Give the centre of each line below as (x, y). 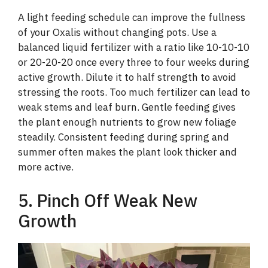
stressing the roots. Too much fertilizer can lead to (134, 92)
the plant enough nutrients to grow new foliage (127, 122)
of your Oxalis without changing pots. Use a (117, 33)
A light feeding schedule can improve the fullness (132, 18)
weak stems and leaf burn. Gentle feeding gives (127, 107)
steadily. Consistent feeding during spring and (124, 137)
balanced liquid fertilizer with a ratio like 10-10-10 (134, 48)
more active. (46, 167)
